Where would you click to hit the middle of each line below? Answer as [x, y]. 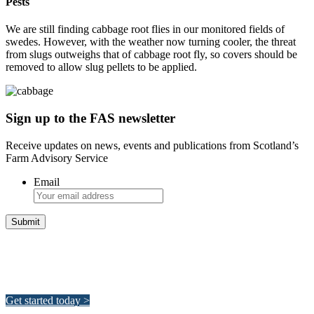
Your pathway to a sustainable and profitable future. [120, 277]
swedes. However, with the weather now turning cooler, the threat [151, 42]
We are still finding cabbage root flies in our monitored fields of [145, 29]
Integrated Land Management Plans [110, 250]
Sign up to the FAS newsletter [90, 118]
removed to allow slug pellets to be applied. [101, 67]
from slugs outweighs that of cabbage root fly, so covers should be [151, 55]
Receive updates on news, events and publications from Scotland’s [152, 145]
